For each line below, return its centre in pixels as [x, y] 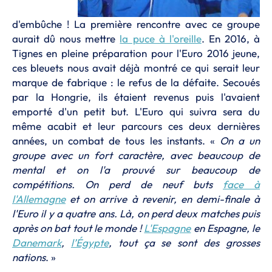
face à [241, 184]
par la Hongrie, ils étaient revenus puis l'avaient [136, 97]
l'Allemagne [39, 199]
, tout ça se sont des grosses [184, 243]
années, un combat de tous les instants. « [116, 141]
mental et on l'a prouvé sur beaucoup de [136, 170]
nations [29, 257]
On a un [240, 141]
